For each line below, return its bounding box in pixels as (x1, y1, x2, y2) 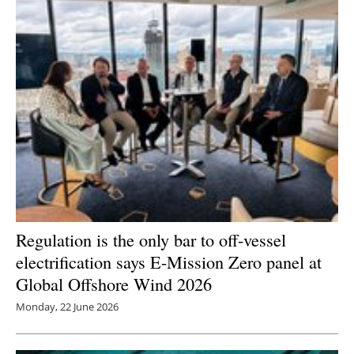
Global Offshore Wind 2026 (16, 272, 212, 296)
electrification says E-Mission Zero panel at (16, 250, 322, 274)
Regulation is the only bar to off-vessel (16, 228, 286, 252)
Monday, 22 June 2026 (16, 299, 119, 314)
